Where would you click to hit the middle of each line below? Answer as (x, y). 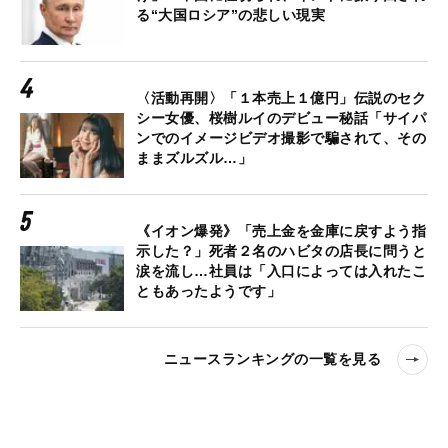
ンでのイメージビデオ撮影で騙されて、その (281, 137)
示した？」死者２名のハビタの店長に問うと (281, 250)
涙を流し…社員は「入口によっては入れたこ (281, 270)
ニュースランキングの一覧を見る (272, 359)
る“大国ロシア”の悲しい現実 (230, 14)
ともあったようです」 (208, 290)
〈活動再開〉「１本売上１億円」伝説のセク (281, 97)
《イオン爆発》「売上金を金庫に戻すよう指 (281, 230)
